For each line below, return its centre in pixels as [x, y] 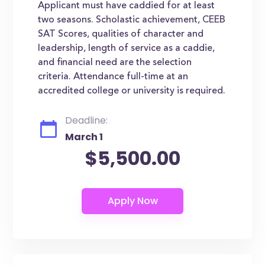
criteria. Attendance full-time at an [113, 77]
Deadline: [87, 120]
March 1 [84, 137]
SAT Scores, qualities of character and [121, 34]
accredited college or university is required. [132, 91]
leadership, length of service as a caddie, [127, 49]
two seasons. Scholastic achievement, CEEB [132, 20]
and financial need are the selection [115, 63]
